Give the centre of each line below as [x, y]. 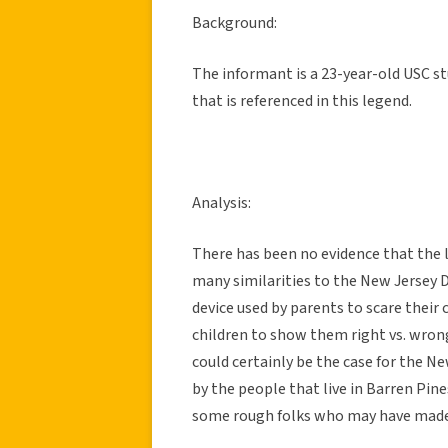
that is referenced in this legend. [302, 100]
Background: [234, 22]
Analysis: [221, 202]
